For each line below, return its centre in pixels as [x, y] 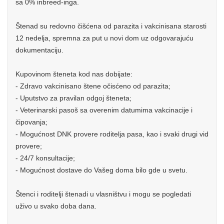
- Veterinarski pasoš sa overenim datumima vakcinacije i [104, 110]
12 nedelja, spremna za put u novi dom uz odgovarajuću [104, 38]
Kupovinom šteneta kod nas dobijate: [74, 74]
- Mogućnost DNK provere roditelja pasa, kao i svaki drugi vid [112, 134]
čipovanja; [31, 122]
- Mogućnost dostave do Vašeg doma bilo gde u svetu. [101, 170]
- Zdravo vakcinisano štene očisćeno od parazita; [93, 86]
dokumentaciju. [39, 50]
